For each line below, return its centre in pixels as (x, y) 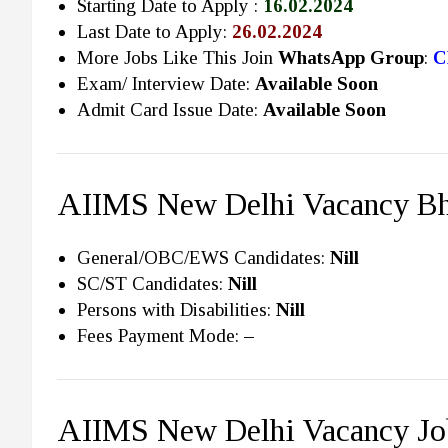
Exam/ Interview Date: (166, 83)
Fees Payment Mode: (160, 335)
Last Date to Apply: (154, 31)
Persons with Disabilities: (176, 309)
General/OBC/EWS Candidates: (203, 257)
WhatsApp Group (351, 57)
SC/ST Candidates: (152, 283)
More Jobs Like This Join (177, 57)
